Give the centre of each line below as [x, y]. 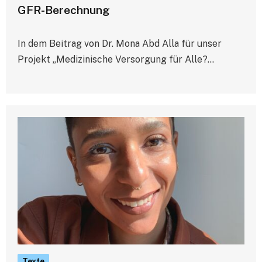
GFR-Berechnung [64, 10]
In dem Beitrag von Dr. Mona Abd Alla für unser [120, 43]
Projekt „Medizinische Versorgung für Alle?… [116, 59]
